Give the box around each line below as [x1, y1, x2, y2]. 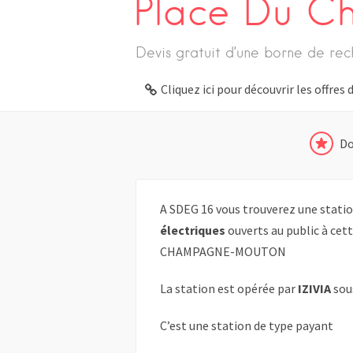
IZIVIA [298, 281, 331, 297]
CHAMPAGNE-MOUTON [160, 243, 286, 260]
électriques [160, 222, 225, 239]
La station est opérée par [160, 281, 298, 297]
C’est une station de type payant [160, 318, 333, 334]
